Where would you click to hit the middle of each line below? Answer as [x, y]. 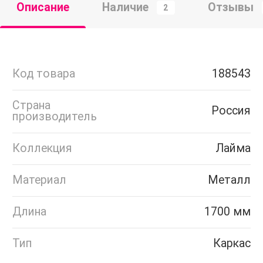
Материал [39, 180]
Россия [231, 111]
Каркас [232, 244]
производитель [55, 117]
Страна [31, 106]
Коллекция [42, 149]
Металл [229, 180]
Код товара [44, 74]
